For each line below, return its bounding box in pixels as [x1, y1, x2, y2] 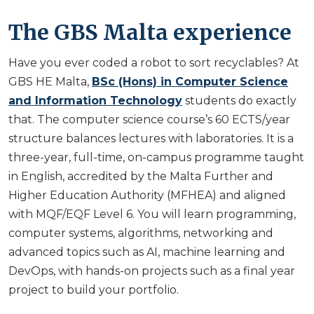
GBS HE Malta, [8, 75, 92, 89]
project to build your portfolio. [8, 283, 179, 297]
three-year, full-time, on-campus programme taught [8, 151, 304, 165]
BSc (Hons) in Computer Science [92, 75, 288, 89]
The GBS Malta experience [8, 19, 292, 46]
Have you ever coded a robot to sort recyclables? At [8, 56, 299, 70]
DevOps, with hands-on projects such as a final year [8, 264, 295, 278]
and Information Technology [8, 94, 182, 108]
